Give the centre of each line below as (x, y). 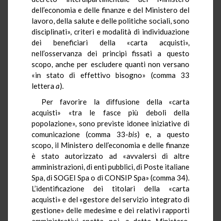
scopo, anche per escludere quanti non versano (110, 64)
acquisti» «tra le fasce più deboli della (110, 112)
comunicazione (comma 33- (80, 134)
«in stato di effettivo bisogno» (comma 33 (110, 75)
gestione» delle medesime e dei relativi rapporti (110, 210)
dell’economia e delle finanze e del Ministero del (110, 10)
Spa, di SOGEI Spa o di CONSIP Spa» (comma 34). (110, 177)
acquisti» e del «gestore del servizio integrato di (110, 199)
